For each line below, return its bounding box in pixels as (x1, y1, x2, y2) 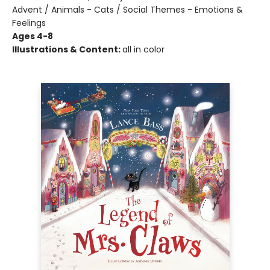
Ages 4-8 (12, 30, 53, 42)
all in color (122, 43, 165, 55)
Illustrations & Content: (12, 43, 122, 55)
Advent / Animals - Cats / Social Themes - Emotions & (12, 4, 243, 16)
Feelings (12, 17, 46, 29)
